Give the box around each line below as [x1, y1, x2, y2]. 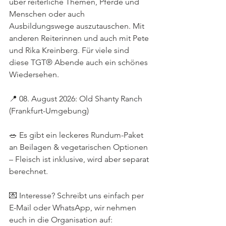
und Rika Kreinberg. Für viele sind [9, 45, 131, 55]
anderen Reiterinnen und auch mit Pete [9, 33, 151, 43]
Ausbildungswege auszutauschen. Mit [9, 21, 146, 31]
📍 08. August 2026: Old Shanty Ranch [9, 94, 144, 103]
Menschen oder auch [9, 9, 87, 19]
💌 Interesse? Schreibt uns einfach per [9, 191, 146, 200]
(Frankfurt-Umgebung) [9, 106, 89, 116]
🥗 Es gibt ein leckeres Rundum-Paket [9, 130, 145, 140]
